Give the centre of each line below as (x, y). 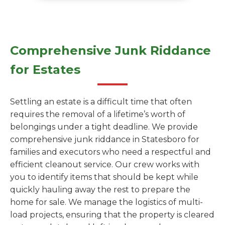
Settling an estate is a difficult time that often (101, 102)
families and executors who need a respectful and (110, 152)
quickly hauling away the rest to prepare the (100, 190)
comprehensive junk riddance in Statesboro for (105, 139)
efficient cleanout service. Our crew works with (105, 164)
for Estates (45, 70)
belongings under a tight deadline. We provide (104, 127)
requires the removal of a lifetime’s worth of (98, 114)
